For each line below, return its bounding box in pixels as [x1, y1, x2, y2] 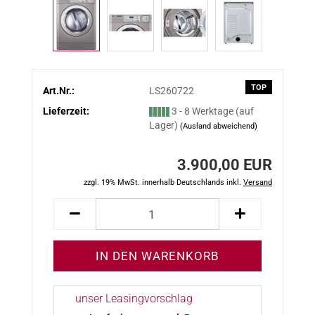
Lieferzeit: [43, 105, 89, 117]
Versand [243, 178, 272, 187]
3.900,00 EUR [177, 156, 272, 174]
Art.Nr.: [43, 84, 75, 96]
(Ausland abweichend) [179, 121, 257, 131]
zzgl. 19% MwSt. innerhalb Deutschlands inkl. [84, 178, 243, 187]
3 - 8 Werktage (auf [171, 105, 254, 117]
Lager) [148, 119, 180, 131]
